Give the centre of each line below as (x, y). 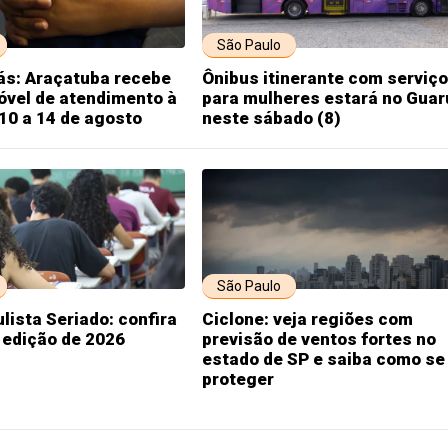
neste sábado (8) (271, 118)
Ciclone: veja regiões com (307, 319)
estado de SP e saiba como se (323, 359)
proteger (238, 379)
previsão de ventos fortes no (319, 339)
